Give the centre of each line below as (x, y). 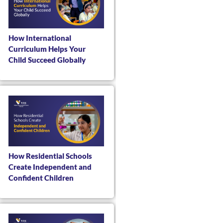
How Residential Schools (50, 156)
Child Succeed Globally (47, 60)
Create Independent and (50, 167)
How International (40, 38)
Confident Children (41, 177)
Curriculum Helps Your (47, 49)
